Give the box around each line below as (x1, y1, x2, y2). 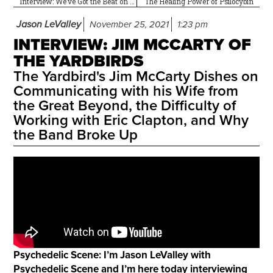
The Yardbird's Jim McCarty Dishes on (13, 68, 258, 86)
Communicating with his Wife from (13, 82, 238, 101)
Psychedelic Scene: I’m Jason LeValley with (13, 249, 211, 262)
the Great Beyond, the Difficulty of (13, 97, 236, 115)
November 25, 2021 (89, 19, 169, 30)
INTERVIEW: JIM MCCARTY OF (13, 35, 251, 55)
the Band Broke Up (13, 126, 138, 144)
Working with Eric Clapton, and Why (13, 112, 249, 130)
